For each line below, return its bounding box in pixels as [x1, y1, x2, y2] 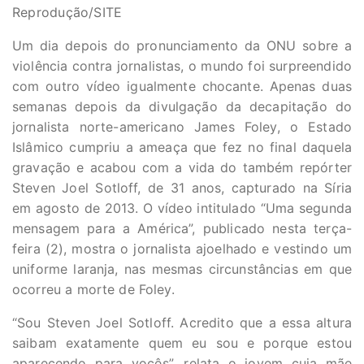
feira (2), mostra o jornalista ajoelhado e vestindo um [12, 240, 352, 258]
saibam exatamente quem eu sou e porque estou [12, 335, 352, 352]
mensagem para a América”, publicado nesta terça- [12, 220, 352, 237]
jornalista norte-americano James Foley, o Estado [12, 119, 352, 136]
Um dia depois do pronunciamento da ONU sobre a [12, 37, 352, 54]
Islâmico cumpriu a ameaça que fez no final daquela [12, 139, 352, 156]
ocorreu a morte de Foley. [12, 281, 175, 298]
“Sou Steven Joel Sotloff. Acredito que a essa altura [12, 314, 352, 331]
